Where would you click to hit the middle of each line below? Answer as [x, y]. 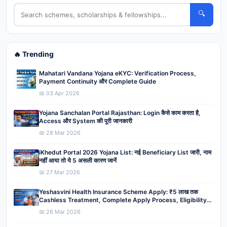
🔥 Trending [34, 54]
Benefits [51, 208]
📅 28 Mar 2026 [60, 133]
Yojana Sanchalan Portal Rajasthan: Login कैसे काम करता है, [120, 112]
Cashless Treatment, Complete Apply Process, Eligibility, [124, 200]
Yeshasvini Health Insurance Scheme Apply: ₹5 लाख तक [119, 192]
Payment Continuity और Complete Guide [98, 81]
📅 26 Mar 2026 [60, 212]
